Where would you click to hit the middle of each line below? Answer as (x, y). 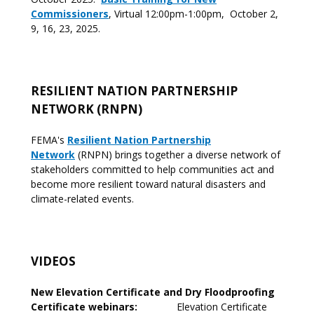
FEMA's (49, 140)
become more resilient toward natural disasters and (148, 184)
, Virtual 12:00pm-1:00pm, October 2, (193, 14)
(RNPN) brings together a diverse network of (178, 155)
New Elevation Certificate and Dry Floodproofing (153, 292)
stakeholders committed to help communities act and (152, 169)
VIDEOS (53, 261)
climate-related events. (82, 199)
